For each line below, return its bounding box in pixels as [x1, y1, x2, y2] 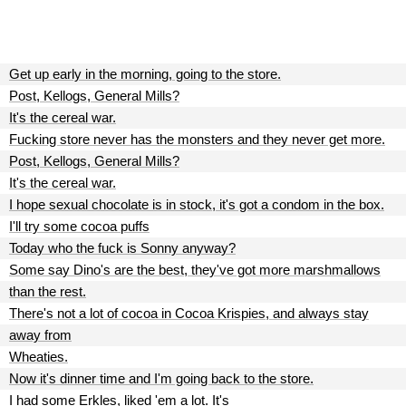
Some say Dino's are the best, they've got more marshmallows [9, 262, 381, 277]
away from [9, 327, 72, 343]
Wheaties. [9, 349, 68, 364]
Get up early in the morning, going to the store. [9, 66, 281, 82]
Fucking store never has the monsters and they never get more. [9, 131, 385, 147]
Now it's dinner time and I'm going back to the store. [9, 371, 314, 386]
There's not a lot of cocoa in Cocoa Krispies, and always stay [9, 305, 369, 321]
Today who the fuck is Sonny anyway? [9, 240, 236, 256]
